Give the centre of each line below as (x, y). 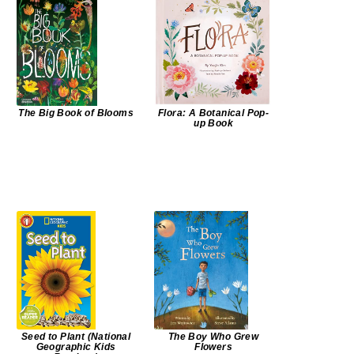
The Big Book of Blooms (76, 113)
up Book (213, 124)
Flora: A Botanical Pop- (213, 113)
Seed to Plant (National (76, 337)
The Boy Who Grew (213, 337)
